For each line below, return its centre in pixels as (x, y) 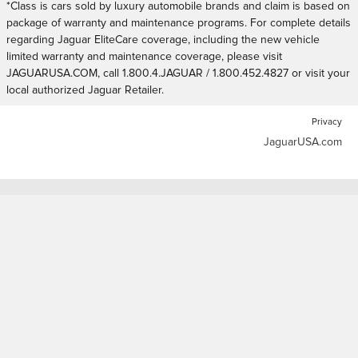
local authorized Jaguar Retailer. (85, 90)
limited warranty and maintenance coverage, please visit (144, 56)
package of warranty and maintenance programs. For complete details (179, 23)
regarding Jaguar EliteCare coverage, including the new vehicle (163, 40)
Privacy (327, 121)
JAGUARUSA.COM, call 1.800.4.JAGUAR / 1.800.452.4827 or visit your (178, 73)
